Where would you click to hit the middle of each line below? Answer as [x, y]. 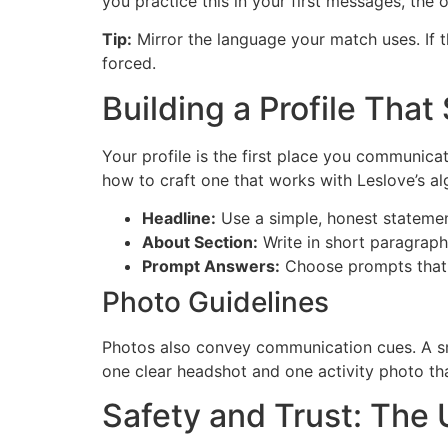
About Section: [200, 241]
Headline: [179, 217]
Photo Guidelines [215, 301]
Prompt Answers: [211, 265]
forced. [129, 63]
